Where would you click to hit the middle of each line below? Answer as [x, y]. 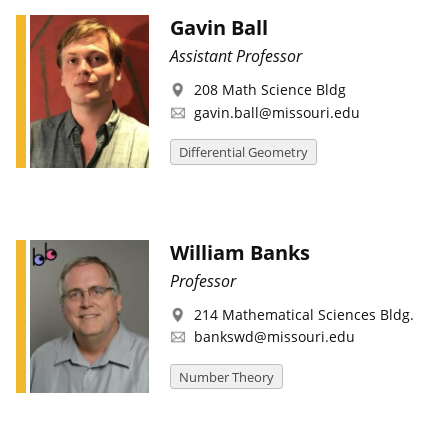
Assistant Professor [235, 56]
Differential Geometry [243, 151]
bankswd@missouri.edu [274, 337]
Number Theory [226, 376]
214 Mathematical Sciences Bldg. [303, 314]
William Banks [239, 253]
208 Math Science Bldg [269, 90]
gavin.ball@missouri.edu [276, 112]
